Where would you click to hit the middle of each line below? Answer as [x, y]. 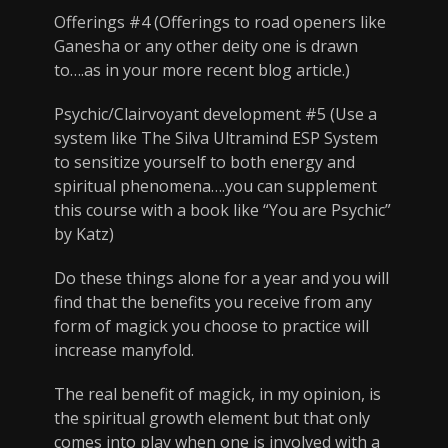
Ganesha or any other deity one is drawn [206, 46]
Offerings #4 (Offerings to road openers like [220, 22]
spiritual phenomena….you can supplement [215, 186]
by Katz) [84, 234]
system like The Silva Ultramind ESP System [216, 138]
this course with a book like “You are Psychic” [222, 210]
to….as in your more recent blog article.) [202, 70]
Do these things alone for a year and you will [221, 278]
